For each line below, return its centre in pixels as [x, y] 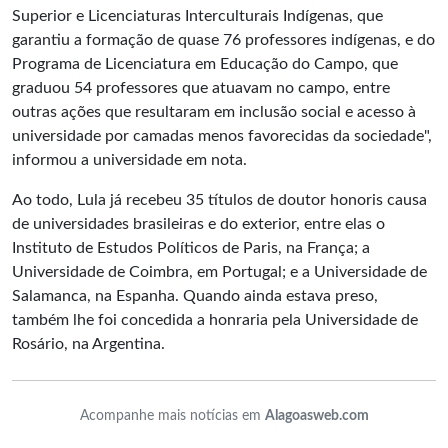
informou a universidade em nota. [129, 160]
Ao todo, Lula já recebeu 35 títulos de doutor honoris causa [219, 200]
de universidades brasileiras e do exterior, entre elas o [198, 224]
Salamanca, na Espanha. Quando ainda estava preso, [195, 296]
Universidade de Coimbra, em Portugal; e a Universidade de [219, 272]
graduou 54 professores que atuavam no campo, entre [201, 88]
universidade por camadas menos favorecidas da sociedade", [222, 136]
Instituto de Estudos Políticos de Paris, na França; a [191, 248]
